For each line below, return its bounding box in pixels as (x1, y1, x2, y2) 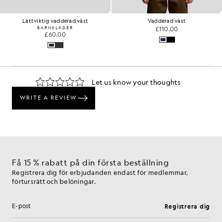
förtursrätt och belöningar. (12, 177, 96, 185)
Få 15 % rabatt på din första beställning (12, 157, 169, 167)
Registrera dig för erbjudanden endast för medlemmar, (12, 168, 188, 176)
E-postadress (11, 205, 62, 216)
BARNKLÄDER (37, 24, 73, 30)
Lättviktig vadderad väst (22, 17, 88, 25)
